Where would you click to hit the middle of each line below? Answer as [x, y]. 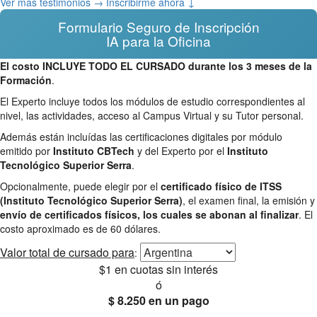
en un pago [179, 300]
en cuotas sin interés [166, 269]
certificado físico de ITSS [221, 186]
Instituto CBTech [94, 150]
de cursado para [92, 252]
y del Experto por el [181, 150]
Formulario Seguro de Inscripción [158, 26]
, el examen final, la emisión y [249, 200]
